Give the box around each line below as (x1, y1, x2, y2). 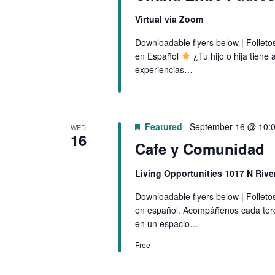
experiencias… (134, 63, 193, 76)
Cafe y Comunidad (134, 137, 265, 159)
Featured (144, 120, 182, 133)
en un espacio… (134, 217, 198, 230)
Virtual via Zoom (134, 13, 203, 26)
